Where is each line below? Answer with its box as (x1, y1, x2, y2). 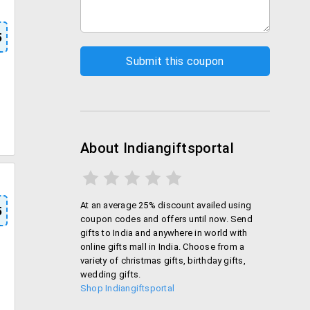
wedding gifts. (80, 269, 141, 280)
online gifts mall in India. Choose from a (80, 241, 245, 252)
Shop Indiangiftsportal (80, 283, 175, 293)
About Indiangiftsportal (80, 140, 235, 156)
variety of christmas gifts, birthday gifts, (80, 255, 246, 266)
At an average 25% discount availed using (80, 200, 252, 210)
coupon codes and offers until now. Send (80, 214, 253, 224)
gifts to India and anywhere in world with (80, 228, 248, 238)
